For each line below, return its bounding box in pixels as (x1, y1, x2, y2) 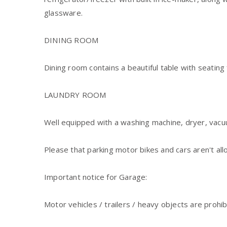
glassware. (44, 7, 83, 18)
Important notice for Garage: (44, 171, 147, 182)
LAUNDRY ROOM (44, 89, 106, 100)
